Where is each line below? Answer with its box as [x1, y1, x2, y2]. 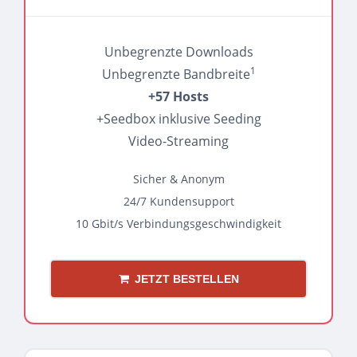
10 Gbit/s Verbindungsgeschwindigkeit [76, 216, 281, 231]
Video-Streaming [128, 132, 229, 150]
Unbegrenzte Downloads [104, 43, 253, 61]
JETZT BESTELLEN [134, 273, 239, 285]
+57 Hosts [148, 88, 209, 105]
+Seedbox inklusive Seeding [96, 110, 261, 127]
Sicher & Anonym [132, 171, 225, 186]
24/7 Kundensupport [123, 194, 234, 209]
